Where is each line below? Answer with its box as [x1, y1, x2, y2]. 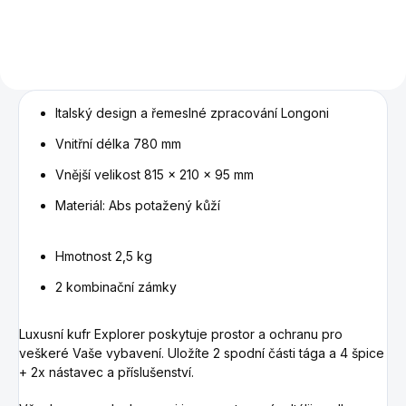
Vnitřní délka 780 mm [55, 136, 181, 152]
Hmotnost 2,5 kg [55, 248, 152, 265]
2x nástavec [31, 364, 103, 381]
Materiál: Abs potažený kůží [55, 198, 220, 214]
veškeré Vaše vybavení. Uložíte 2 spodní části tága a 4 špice [19, 345, 384, 362]
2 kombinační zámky [55, 279, 177, 295]
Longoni [277, 105, 329, 121]
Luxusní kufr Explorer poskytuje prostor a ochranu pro [19, 326, 343, 343]
